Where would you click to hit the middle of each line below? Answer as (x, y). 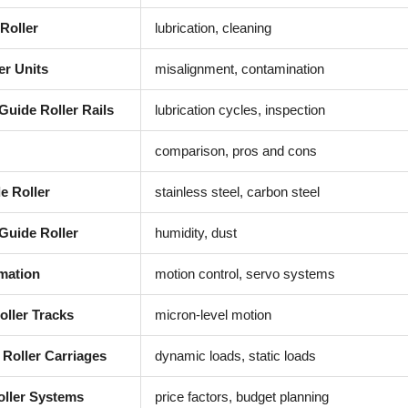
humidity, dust (196, 233)
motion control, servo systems (245, 274)
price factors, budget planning (242, 397)
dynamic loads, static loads (235, 356)
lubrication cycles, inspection (240, 110)
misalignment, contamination (240, 69)
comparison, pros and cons (236, 151)
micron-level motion (213, 315)
